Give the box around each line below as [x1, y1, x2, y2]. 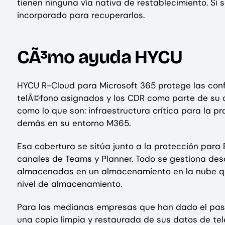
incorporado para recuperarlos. [17, 9, 145, 21]
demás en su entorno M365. [17, 117, 131, 129]
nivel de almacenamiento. [17, 178, 122, 189]
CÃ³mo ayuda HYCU [17, 46, 183, 69]
